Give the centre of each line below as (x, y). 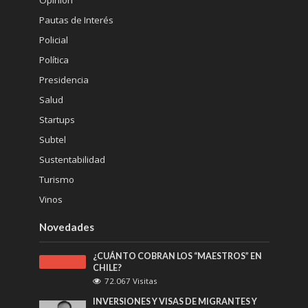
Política (54, 59)
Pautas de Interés (76, 20)
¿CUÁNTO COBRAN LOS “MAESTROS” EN (178, 256)
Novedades (66, 227)
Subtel (52, 139)
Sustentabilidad (72, 159)
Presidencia (64, 79)
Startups (57, 119)
